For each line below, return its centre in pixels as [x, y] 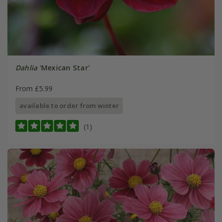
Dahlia [26, 67]
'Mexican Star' [64, 67]
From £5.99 [34, 88]
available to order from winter [69, 105]
